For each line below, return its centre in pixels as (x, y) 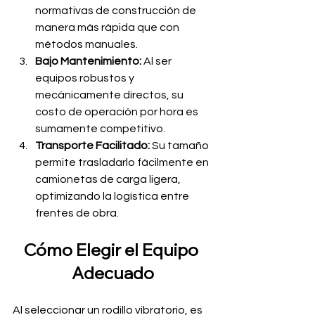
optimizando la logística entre (113, 196)
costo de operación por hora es (118, 112)
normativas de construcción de (117, 11)
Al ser (157, 61)
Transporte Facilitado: (92, 146)
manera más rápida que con (108, 27)
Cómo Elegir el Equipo (112, 250)
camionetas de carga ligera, (109, 179)
